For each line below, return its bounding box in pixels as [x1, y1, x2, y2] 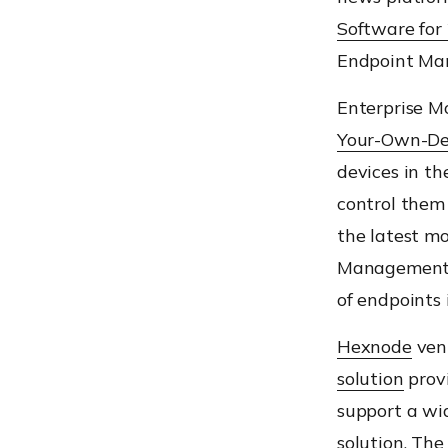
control [337, 191, 401, 215]
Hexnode [337, 334, 412, 358]
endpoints [357, 287, 441, 311]
